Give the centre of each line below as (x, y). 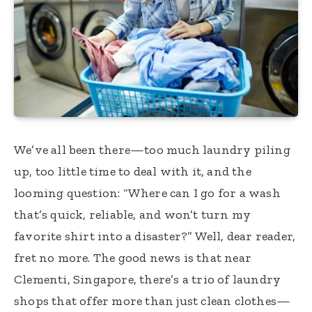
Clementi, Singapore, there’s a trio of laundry (148, 279)
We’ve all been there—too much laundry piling (152, 149)
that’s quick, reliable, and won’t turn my (133, 214)
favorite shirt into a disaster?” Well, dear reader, (155, 236)
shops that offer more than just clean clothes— (153, 301)
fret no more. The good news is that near (133, 257)
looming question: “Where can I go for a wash (147, 193)
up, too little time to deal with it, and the (133, 171)
